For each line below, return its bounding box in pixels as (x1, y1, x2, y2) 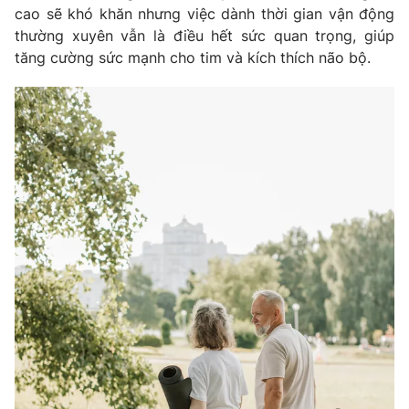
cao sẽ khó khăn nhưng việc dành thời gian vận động (15, 5, 394, 24)
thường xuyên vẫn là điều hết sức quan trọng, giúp (15, 26, 394, 46)
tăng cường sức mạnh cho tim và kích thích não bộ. (15, 48, 375, 68)
